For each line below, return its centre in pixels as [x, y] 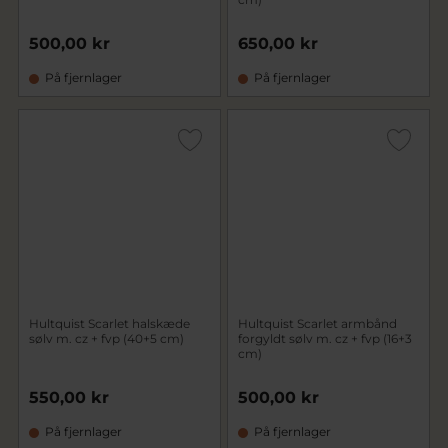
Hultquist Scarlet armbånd [317, 323]
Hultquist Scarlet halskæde [109, 323]
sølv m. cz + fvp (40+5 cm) [106, 338]
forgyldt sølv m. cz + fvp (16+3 [325, 338]
